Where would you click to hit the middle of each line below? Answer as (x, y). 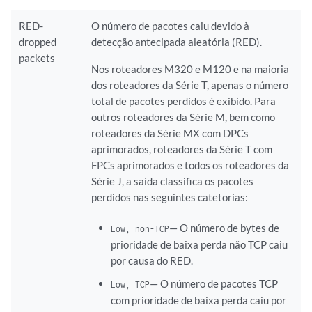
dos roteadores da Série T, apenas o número (190, 85)
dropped (38, 42)
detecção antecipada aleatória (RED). (177, 42)
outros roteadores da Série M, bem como (184, 117)
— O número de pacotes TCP (213, 283)
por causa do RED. (151, 260)
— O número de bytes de (224, 228)
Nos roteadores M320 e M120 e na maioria (190, 69)
